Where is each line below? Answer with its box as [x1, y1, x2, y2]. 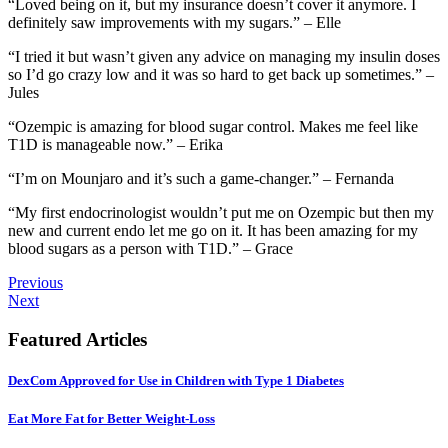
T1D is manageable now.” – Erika [8, 136, 223, 154]
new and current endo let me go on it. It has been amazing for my [8, 222, 418, 240]
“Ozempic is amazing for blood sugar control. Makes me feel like [8, 118, 418, 136]
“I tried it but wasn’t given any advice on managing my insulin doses [8, 48, 440, 66]
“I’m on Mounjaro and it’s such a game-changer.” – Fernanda [8, 170, 394, 188]
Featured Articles [8, 328, 147, 350]
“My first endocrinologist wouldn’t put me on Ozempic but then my [8, 204, 434, 222]
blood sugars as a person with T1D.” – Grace [8, 240, 293, 258]
